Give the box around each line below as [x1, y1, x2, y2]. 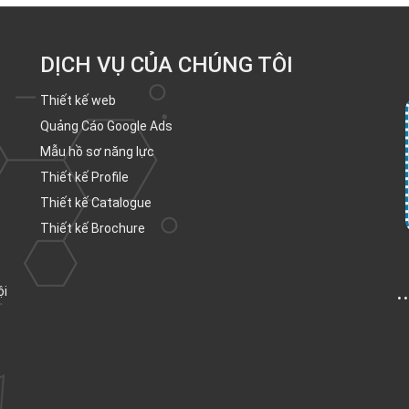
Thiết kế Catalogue [40, 194, 152, 210]
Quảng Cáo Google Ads [40, 118, 173, 133]
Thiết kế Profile [40, 169, 129, 184]
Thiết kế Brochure [40, 220, 145, 236]
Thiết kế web [40, 92, 116, 108]
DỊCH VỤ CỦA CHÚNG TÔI [40, 51, 293, 78]
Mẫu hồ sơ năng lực [40, 143, 154, 159]
